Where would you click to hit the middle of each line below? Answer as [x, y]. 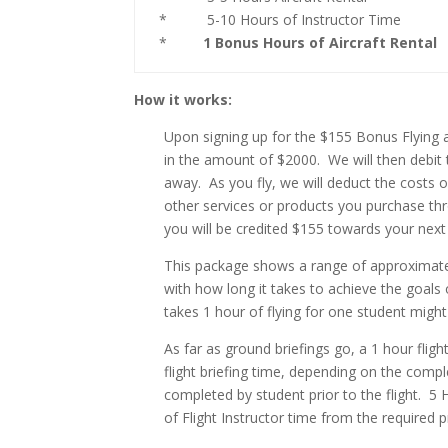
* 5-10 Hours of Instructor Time [280, 19]
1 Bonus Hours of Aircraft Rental [320, 42]
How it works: [183, 99]
